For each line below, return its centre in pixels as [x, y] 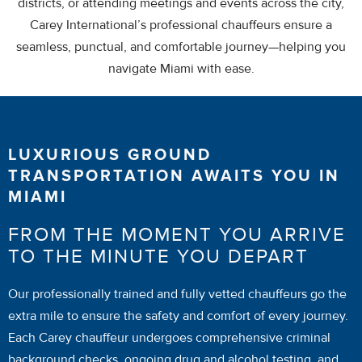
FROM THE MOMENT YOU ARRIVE [177, 235]
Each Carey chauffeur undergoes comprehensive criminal [169, 338]
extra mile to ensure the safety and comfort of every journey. [178, 316]
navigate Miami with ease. [181, 69]
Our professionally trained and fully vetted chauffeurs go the [177, 294]
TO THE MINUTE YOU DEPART [158, 257]
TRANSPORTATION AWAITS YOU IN [174, 176]
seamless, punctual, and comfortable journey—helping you [181, 47]
